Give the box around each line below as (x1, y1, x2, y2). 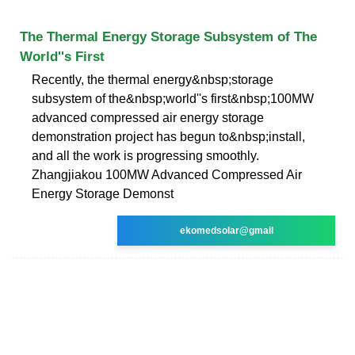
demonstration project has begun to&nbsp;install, (32, 129, 305, 143)
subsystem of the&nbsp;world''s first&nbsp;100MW (32, 91, 314, 105)
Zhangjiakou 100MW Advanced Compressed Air (32, 167, 302, 181)
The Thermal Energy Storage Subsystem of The (20, 29, 317, 44)
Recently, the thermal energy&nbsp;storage (32, 72, 273, 86)
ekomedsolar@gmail (179, 224, 273, 236)
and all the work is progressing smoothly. (32, 148, 259, 162)
